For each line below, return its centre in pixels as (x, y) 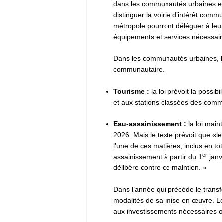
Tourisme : (132, 91)
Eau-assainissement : (150, 124)
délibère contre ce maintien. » (161, 167)
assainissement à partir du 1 (158, 156)
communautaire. (140, 69)
